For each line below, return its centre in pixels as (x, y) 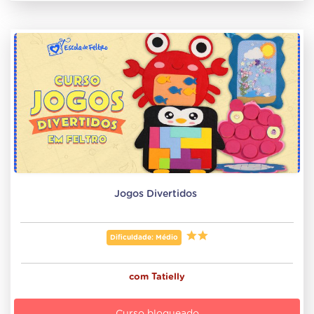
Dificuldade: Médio (144, 238)
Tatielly (168, 278)
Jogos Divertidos (157, 194)
